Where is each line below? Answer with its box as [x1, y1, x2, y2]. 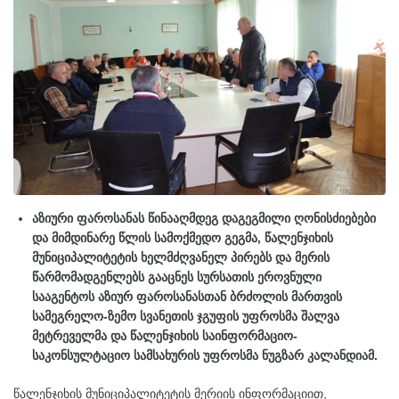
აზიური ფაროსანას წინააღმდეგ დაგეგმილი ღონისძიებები [32, 210, 376, 225]
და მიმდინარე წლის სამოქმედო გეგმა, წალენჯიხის [32, 230, 333, 245]
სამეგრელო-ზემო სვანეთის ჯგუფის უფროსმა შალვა [32, 308, 339, 323]
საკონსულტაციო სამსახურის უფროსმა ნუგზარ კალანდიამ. [32, 347, 378, 362]
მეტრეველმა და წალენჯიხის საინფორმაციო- [32, 328, 297, 343]
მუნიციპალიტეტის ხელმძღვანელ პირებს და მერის [32, 249, 330, 265]
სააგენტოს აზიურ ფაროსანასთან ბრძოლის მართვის [32, 289, 342, 304]
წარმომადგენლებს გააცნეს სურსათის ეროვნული [32, 269, 322, 284]
